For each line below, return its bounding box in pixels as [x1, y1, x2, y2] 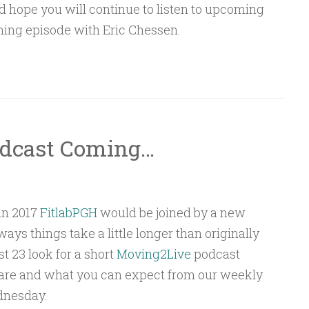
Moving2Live [116, 246, 191, 262]
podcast [190, 246, 240, 262]
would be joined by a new [97, 204, 246, 221]
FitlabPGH [39, 204, 97, 221]
